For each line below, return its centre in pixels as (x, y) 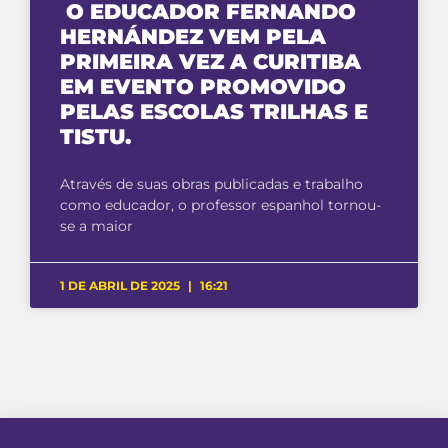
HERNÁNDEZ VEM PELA (193, 37)
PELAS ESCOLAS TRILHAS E (214, 112)
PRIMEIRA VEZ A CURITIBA (210, 62)
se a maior (96, 226)
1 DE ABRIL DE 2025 (121, 286)
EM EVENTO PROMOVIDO (203, 87)
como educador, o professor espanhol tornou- (220, 205)
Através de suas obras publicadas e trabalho (211, 184)
